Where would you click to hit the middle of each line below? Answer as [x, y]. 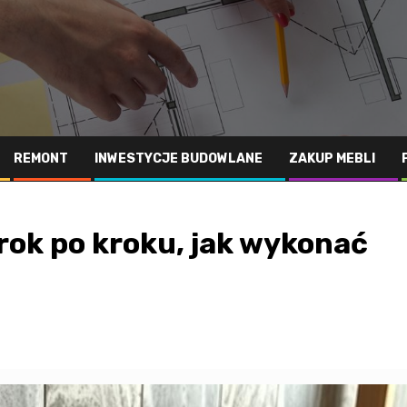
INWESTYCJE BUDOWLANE [179, 159]
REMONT [41, 159]
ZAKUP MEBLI [332, 159]
